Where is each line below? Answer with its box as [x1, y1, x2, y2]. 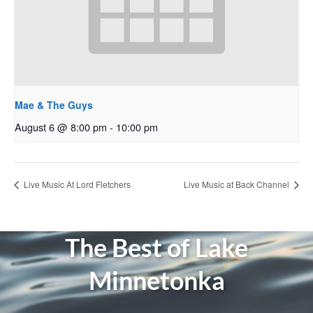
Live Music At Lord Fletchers [22, 177, 131, 190]
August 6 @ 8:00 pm [15, 119, 107, 134]
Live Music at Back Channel [184, 177, 291, 190]
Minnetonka [88, 265, 225, 296]
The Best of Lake [65, 232, 248, 263]
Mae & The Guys [15, 97, 93, 112]
